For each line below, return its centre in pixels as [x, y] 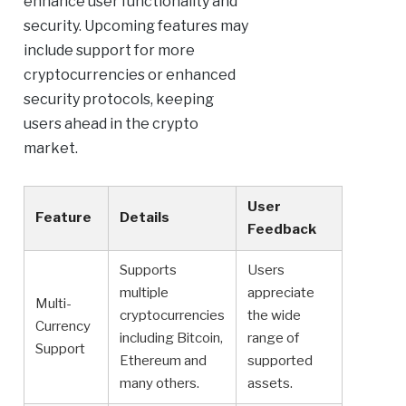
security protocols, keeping [118, 100]
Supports [148, 271]
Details [144, 218]
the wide [274, 316]
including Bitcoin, [171, 338]
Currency [63, 327]
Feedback [281, 230]
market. [50, 149]
